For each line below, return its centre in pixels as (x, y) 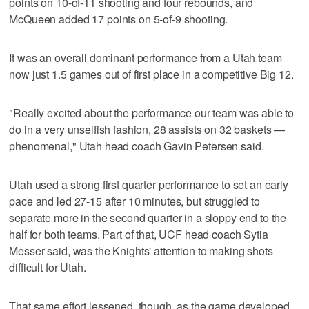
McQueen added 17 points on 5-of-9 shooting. (119, 19)
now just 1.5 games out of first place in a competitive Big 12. (151, 74)
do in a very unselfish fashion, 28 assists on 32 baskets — (147, 129)
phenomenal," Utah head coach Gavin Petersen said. (137, 146)
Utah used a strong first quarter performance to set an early (149, 184)
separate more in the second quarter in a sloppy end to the (148, 217)
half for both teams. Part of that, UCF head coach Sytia (139, 234)
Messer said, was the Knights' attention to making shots (141, 250)
